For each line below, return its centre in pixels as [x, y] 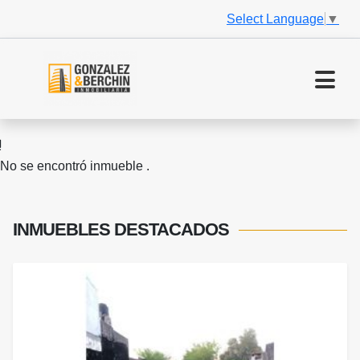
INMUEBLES [63, 230]
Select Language [275, 18]
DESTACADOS [172, 230]
